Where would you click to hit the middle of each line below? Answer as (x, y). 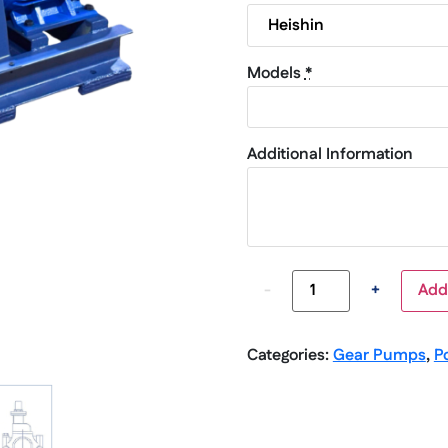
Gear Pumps (379, 355)
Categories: (289, 355)
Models (273, 73)
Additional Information (329, 154)
